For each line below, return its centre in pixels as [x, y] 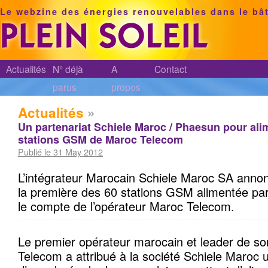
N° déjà [68, 69]
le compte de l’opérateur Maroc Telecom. [126, 206]
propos [126, 87]
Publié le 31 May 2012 [60, 152]
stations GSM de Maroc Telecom [100, 139]
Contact [170, 69]
